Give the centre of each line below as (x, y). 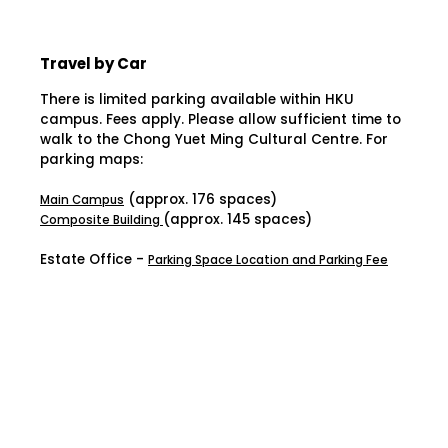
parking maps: (91, 159)
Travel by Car (93, 63)
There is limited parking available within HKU (197, 99)
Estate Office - (94, 259)
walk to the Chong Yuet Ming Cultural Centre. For (214, 139)
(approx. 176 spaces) (200, 199)
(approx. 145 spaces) (237, 219)
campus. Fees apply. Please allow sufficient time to (220, 119)
